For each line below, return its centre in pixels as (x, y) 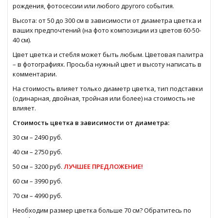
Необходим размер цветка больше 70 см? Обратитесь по (102, 210)
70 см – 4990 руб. (37, 196)
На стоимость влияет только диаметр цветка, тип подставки (108, 89)
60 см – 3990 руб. (37, 181)
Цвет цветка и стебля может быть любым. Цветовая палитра (108, 54)
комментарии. (35, 74)
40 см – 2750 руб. (37, 152)
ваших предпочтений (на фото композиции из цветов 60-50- (107, 30)
